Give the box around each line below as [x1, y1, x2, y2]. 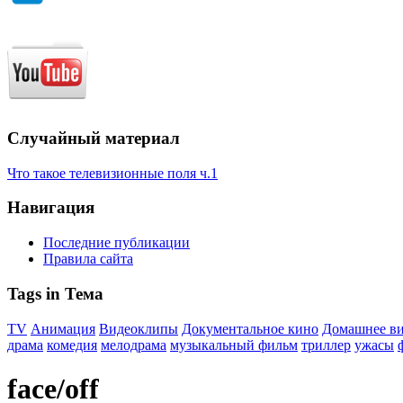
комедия [47, 336, 97, 353]
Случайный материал [7, 128, 180, 148]
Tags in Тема [7, 283, 103, 303]
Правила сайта [43, 251, 133, 267]
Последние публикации [43, 235, 190, 251]
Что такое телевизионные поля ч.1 [7, 165, 218, 181]
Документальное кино [182, 320, 318, 336]
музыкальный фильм [170, 336, 298, 353]
